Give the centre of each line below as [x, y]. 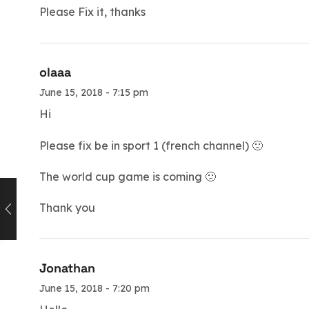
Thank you [67, 207]
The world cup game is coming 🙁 [128, 176]
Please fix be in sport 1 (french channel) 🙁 [151, 145]
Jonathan [67, 268]
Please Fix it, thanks [92, 11]
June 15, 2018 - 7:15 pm [94, 93]
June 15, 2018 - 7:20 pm [94, 289]
